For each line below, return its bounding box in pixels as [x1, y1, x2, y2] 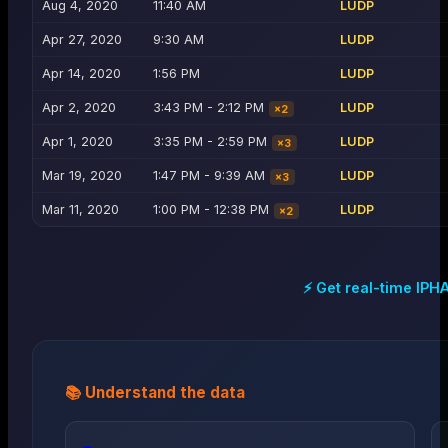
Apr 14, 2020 [41, 66, 121, 82]
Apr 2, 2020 [41, 100, 116, 116]
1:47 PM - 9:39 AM [152, 168, 265, 184]
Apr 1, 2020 [41, 134, 113, 150]
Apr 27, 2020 [41, 32, 122, 48]
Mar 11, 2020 [41, 202, 119, 218]
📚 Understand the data [65, 382, 245, 402]
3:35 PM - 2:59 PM [152, 134, 267, 150]
